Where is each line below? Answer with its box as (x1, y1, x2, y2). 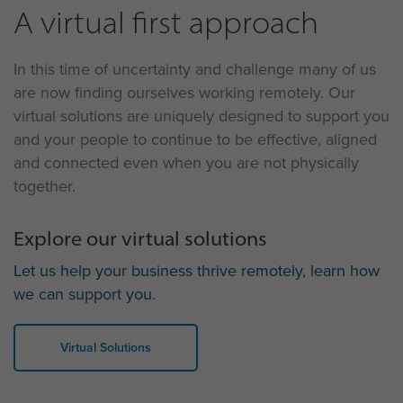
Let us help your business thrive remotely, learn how (13, 258, 380, 282)
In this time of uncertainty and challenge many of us (13, 57, 376, 80)
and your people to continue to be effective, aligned (13, 127, 377, 150)
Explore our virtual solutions (13, 225, 267, 251)
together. (13, 174, 76, 197)
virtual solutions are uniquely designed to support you (13, 103, 390, 127)
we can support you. (13, 282, 156, 305)
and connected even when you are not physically (13, 150, 359, 174)
